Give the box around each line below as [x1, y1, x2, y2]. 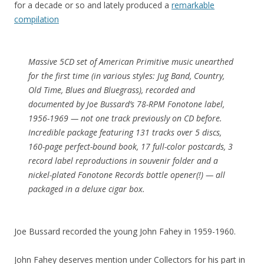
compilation [14, 14, 59, 25]
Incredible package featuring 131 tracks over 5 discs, [28, 127, 222, 138]
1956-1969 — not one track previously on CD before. [28, 113, 222, 124]
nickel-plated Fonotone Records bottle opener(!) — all [28, 169, 225, 180]
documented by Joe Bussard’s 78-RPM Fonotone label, [28, 98, 225, 110]
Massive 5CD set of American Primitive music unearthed [28, 56, 233, 67]
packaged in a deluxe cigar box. [28, 183, 145, 194]
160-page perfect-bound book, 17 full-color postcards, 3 [28, 141, 233, 152]
